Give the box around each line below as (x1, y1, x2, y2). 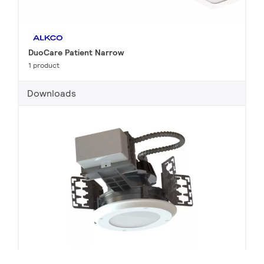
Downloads (27, 87, 76, 100)
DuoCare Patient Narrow (28, 47, 124, 58)
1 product (28, 60, 60, 70)
